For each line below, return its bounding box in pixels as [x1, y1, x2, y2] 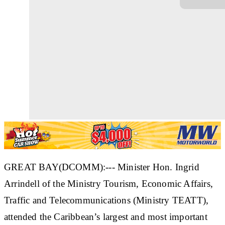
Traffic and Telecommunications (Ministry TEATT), [4, 194, 209, 205]
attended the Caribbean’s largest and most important [4, 211, 207, 222]
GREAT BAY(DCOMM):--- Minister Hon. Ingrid [4, 161, 199, 172]
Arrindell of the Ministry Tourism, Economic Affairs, [4, 178, 213, 189]
